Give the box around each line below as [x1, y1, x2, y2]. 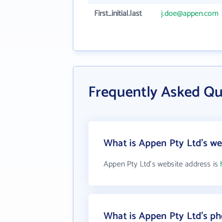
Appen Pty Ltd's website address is [104, 158, 221, 171]
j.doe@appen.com [161, 7, 219, 20]
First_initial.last [94, 7, 142, 20]
